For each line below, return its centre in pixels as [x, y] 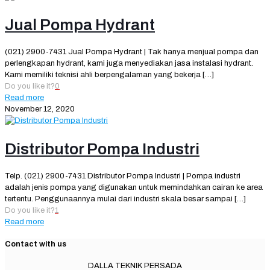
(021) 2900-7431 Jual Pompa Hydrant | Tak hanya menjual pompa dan [132, 52]
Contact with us [36, 244]
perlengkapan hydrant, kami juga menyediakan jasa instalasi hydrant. [129, 64]
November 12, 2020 [40, 109]
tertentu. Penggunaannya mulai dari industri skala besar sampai [119, 199]
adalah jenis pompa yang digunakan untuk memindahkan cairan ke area [134, 188]
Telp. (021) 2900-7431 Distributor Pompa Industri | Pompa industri [123, 176]
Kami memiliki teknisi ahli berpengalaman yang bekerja [103, 75]
